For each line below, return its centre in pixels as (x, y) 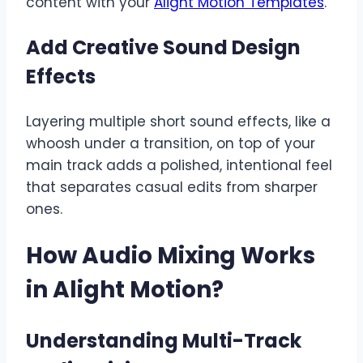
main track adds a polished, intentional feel (179, 165)
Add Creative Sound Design (163, 47)
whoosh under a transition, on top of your (171, 143)
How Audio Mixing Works (171, 256)
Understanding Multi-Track (164, 341)
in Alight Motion (119, 290)
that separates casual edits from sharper (172, 187)
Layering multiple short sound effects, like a (178, 121)
